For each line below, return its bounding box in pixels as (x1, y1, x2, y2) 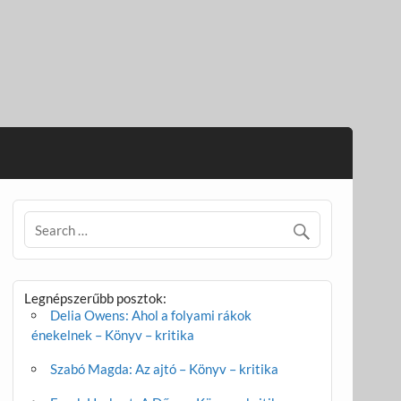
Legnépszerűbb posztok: (24, 290, 167, 307)
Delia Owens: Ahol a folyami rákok (50, 307, 252, 324)
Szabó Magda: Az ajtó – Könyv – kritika (50, 361, 279, 378)
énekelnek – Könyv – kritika (30, 327, 194, 344)
